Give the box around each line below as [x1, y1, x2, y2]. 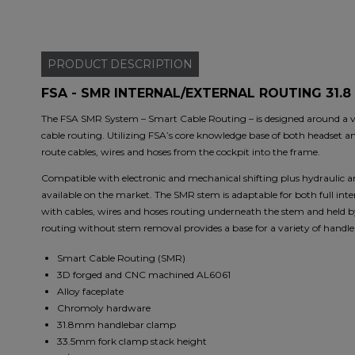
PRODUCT [48, 57, 110, 72]
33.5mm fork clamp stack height [57, 335, 207, 348]
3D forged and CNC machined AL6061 [57, 269, 231, 281]
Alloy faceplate [57, 285, 124, 298]
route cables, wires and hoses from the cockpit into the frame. [41, 146, 320, 158]
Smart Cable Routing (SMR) [57, 252, 185, 265]
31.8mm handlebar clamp [57, 319, 176, 331]
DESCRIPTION [110, 57, 193, 72]
